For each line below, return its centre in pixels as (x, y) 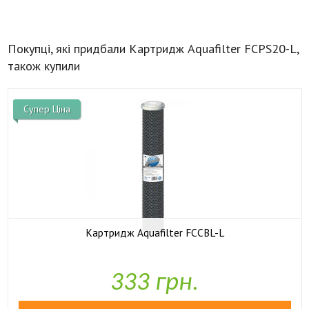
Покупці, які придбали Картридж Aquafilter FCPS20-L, (153, 48)
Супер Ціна (47, 109)
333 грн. (154, 283)
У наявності (163, 261)
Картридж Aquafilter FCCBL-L (154, 232)
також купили (43, 66)
